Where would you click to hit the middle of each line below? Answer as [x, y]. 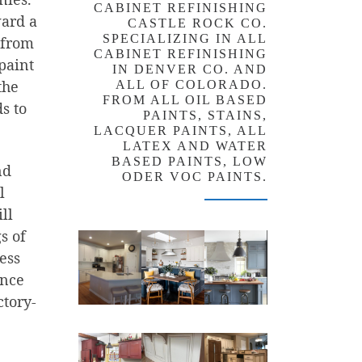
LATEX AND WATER [195, 146]
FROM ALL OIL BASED [185, 100]
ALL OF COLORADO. [192, 85]
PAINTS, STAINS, [205, 116]
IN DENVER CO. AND [190, 69]
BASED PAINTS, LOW [189, 162]
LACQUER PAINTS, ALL [181, 131]
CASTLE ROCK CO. [198, 23]
